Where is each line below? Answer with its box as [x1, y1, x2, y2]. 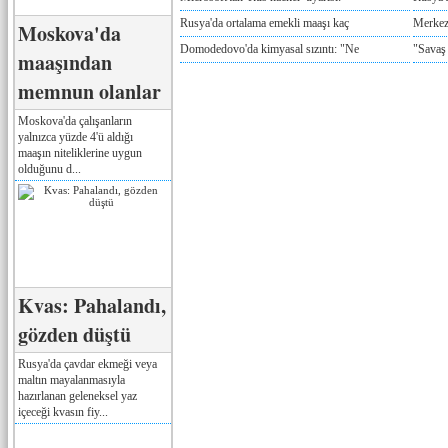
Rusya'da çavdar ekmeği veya [18, 356, 157, 371]
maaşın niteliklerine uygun [18, 145, 142, 160]
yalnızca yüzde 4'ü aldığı [18, 129, 133, 144]
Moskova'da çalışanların [18, 113, 132, 128]
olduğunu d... [18, 161, 81, 176]
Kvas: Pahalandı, [18, 290, 166, 320]
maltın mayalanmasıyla [18, 372, 125, 387]
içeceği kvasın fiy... [18, 404, 108, 419]
